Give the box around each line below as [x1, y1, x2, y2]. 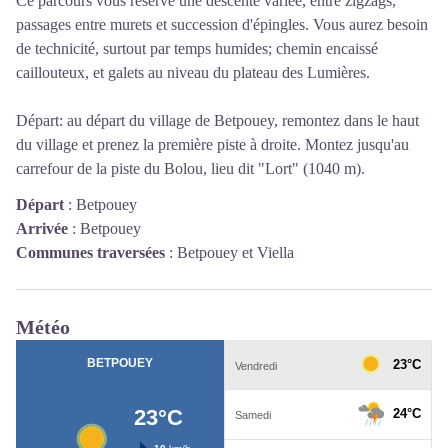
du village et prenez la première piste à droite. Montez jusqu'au [16, 136, 409, 154]
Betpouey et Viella [177, 244, 294, 262]
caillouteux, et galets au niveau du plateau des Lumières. [16, 64, 370, 82]
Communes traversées [16, 244, 165, 262]
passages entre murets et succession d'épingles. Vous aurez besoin [16, 16, 428, 34]
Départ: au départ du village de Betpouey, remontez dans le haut [16, 112, 419, 130]
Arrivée [16, 220, 68, 238]
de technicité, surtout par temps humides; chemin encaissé [16, 40, 378, 58]
